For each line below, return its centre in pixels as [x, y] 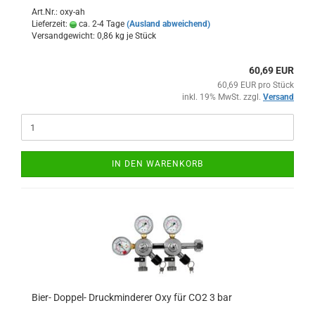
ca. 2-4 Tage [101, 24]
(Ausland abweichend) [168, 24]
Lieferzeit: [51, 24]
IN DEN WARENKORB [157, 164]
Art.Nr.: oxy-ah [58, 12]
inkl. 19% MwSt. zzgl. [223, 97]
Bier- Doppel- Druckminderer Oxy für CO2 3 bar [132, 297]
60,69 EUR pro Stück [256, 85]
